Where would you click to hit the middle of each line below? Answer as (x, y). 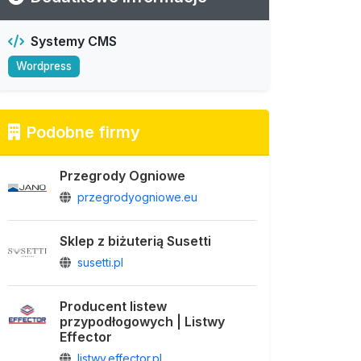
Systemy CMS (74, 41)
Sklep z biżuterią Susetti (135, 241)
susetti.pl (100, 262)
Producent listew (113, 306)
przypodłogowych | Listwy (142, 321)
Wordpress (44, 66)
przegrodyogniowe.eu (137, 197)
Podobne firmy (83, 132)
